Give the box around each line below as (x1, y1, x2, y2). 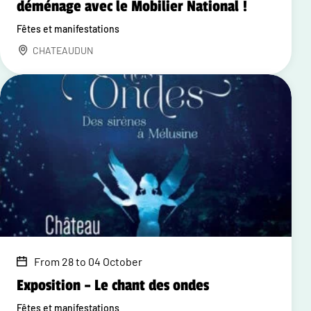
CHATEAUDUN (33, 44, 93, 56)
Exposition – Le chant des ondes (17, 276, 209, 294)
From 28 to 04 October (34, 254, 142, 268)
